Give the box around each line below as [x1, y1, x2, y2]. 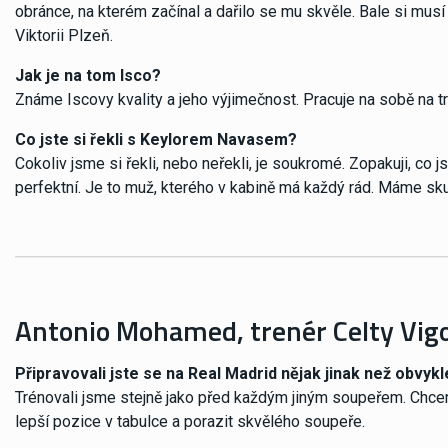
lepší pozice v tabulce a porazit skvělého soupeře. [15, 411, 365, 431]
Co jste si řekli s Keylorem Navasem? [15, 129, 297, 149]
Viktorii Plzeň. [15, 25, 113, 45]
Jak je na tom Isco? [15, 65, 161, 85]
